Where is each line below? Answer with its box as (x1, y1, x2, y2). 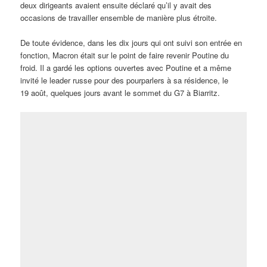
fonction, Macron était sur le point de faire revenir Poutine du (20, 49, 229, 61)
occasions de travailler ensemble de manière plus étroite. (20, 12, 218, 24)
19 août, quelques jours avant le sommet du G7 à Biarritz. (20, 87, 221, 99)
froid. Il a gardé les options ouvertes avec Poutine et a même (20, 62, 232, 74)
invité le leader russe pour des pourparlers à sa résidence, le (20, 74, 229, 86)
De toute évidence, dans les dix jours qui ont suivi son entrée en (20, 37, 243, 49)
